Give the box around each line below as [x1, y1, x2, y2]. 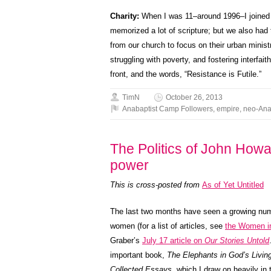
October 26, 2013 [166, 93, 223, 102]
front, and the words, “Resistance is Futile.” [110, 70, 261, 79]
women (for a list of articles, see [110, 221, 225, 230]
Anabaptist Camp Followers [122, 105, 213, 113]
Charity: [110, 11, 139, 21]
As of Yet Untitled [202, 180, 264, 189]
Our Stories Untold [204, 236, 269, 245]
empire [217, 105, 240, 113]
